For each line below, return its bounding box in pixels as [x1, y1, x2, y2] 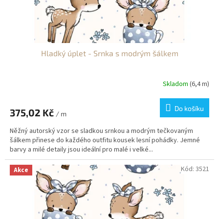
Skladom [163, 79, 190, 89]
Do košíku [175, 104, 204, 113]
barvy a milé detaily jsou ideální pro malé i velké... [10, 145, 153, 155]
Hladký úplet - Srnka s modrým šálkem [41, 48, 178, 58]
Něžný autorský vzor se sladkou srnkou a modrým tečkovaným [10, 126, 193, 136]
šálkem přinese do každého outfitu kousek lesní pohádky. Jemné [10, 135, 200, 146]
